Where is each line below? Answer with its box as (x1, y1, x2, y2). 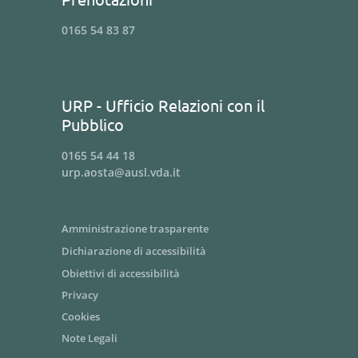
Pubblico (62, 114, 124, 134)
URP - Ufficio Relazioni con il (62, 95, 265, 115)
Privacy (62, 288, 98, 302)
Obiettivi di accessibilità (62, 266, 180, 280)
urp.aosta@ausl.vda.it (62, 165, 181, 180)
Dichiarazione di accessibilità (62, 244, 206, 258)
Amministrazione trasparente (62, 221, 209, 236)
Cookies (62, 309, 100, 324)
